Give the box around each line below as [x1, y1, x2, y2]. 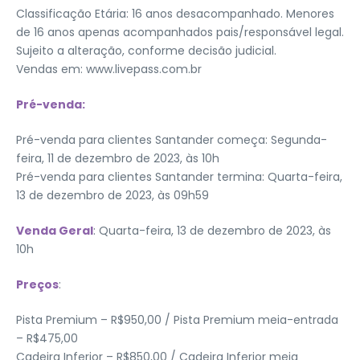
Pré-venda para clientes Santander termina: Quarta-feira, [16, 168, 342, 185]
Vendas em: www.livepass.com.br [16, 60, 202, 77]
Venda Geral [16, 222, 93, 239]
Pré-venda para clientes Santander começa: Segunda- [16, 131, 327, 148]
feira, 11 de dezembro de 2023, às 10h [16, 149, 219, 166]
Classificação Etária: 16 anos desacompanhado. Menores [16, 5, 334, 22]
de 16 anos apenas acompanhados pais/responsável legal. [16, 23, 344, 40]
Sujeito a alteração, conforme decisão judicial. [16, 42, 276, 59]
